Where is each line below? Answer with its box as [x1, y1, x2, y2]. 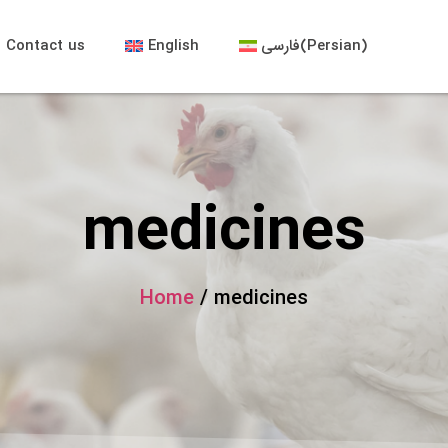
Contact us [6, 34, 86, 58]
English [147, 34, 199, 58]
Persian [307, 34, 362, 58]
